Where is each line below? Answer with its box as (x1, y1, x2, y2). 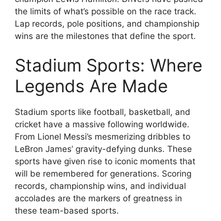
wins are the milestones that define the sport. (15, 31, 196, 41)
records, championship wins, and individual (15, 181, 186, 191)
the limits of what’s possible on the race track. (15, 6, 196, 16)
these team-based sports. (15, 206, 119, 216)
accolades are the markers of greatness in (15, 193, 182, 204)
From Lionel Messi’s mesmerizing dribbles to (15, 132, 190, 142)
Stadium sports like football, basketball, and (15, 107, 190, 117)
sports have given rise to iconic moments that (15, 156, 195, 167)
